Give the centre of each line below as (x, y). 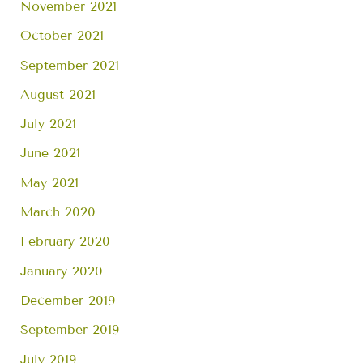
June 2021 (51, 153)
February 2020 (66, 241)
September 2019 (70, 330)
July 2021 (49, 124)
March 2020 (58, 212)
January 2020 (62, 271)
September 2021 (70, 65)
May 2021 (50, 182)
